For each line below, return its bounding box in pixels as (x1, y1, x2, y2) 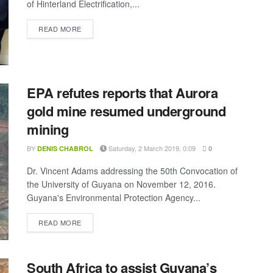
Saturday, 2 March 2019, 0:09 (107, 143, 196, 153)
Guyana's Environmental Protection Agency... (27, 191, 200, 204)
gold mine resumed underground (27, 101, 226, 121)
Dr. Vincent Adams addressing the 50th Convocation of (27, 164, 238, 177)
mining (27, 119, 69, 139)
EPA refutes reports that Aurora (27, 82, 218, 102)
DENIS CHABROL (37, 143, 93, 153)
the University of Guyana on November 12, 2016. (27, 177, 216, 190)
